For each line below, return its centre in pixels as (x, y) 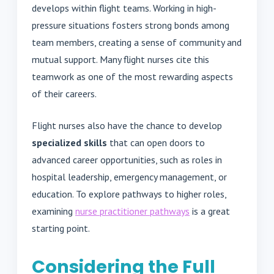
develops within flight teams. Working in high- (124, 8)
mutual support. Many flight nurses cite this (120, 60)
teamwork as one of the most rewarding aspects (132, 77)
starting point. (61, 228)
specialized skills (69, 143)
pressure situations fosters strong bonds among (131, 25)
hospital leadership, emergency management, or (129, 177)
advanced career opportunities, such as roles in (127, 160)
